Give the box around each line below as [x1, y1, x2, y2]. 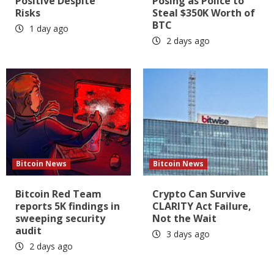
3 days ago [164, 228, 210, 240]
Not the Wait [152, 211, 217, 225]
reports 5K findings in [15, 199, 120, 213]
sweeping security [15, 211, 105, 225]
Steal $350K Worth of [152, 6, 255, 20]
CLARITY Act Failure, [152, 199, 251, 213]
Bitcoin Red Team [15, 187, 102, 201]
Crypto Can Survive [152, 187, 246, 201]
